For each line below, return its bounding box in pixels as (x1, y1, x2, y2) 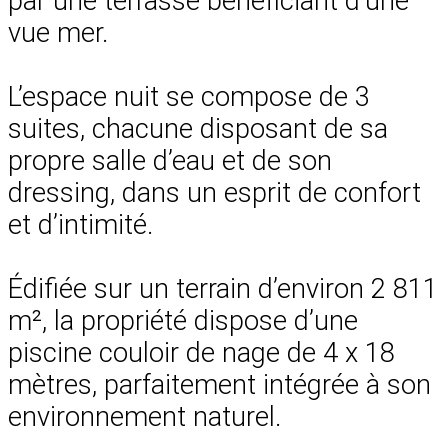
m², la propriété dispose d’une (8, 304, 358, 337)
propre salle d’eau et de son (8, 144, 332, 177)
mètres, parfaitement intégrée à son (8, 368, 431, 401)
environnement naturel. (8, 400, 281, 433)
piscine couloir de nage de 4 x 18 (8, 336, 395, 369)
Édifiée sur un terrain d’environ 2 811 (8, 272, 438, 305)
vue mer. (8, 16, 108, 49)
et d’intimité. (8, 208, 153, 241)
